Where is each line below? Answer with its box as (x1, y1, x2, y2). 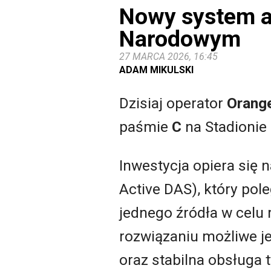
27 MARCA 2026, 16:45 (119, 50, 218, 62)
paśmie (119, 118, 172, 136)
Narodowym (119, 25, 241, 52)
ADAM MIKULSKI (119, 64, 194, 76)
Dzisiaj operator (119, 94, 227, 113)
